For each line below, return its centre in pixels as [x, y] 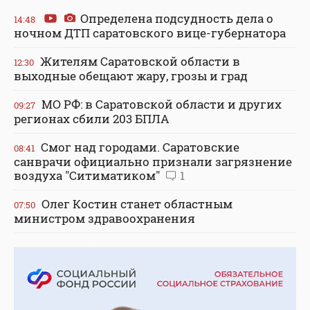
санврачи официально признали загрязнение [153, 161]
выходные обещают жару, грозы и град [131, 75]
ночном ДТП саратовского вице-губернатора [150, 33]
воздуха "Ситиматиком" [88, 175]
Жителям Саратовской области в [139, 61]
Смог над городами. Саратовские [139, 147]
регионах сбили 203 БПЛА [91, 118]
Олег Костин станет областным [136, 203]
